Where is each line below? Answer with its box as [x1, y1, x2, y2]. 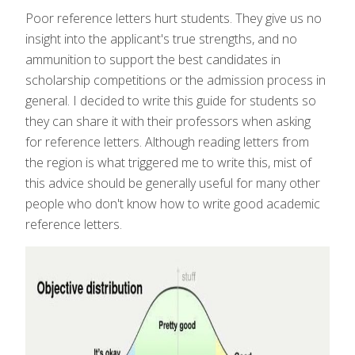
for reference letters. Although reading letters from [25, 133, 309, 151]
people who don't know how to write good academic [25, 195, 320, 213]
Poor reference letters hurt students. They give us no [25, 10, 322, 28]
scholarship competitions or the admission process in [25, 71, 326, 90]
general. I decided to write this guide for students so [25, 92, 316, 110]
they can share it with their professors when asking [25, 113, 311, 131]
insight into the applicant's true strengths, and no [25, 30, 297, 48]
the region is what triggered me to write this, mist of [25, 154, 311, 172]
